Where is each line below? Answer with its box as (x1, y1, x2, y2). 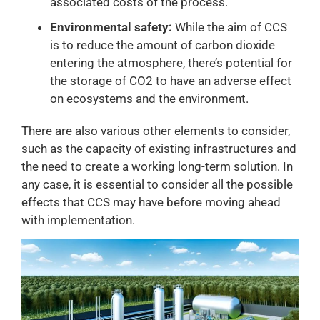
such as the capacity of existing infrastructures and (21, 141, 296, 156)
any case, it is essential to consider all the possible (21, 176, 293, 191)
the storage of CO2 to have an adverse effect (50, 73, 291, 88)
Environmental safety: (50, 19, 172, 34)
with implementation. (21, 212, 135, 227)
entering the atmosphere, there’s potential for (50, 55, 292, 70)
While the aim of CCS (172, 19, 287, 34)
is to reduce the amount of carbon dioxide (50, 37, 275, 52)
